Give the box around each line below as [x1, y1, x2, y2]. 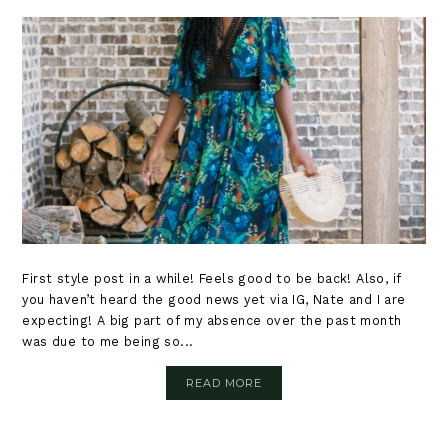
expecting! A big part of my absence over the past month [22, 312, 402, 328]
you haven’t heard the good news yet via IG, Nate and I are [22, 291, 406, 307]
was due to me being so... [22, 333, 194, 349]
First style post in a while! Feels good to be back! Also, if [22, 270, 402, 286]
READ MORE [186, 375, 262, 390]
